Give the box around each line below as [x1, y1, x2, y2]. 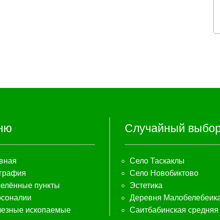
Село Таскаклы [130, 157, 185, 165]
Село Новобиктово [130, 169, 198, 177]
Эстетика [130, 181, 163, 190]
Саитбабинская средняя [130, 206, 219, 214]
